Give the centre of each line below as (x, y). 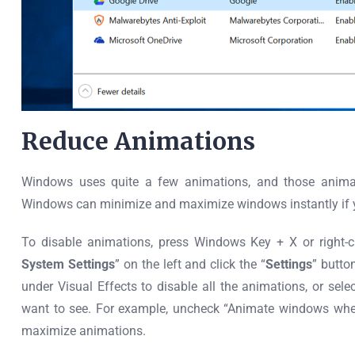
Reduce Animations (138, 141)
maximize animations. (84, 331)
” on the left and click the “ (190, 264)
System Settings (68, 264)
